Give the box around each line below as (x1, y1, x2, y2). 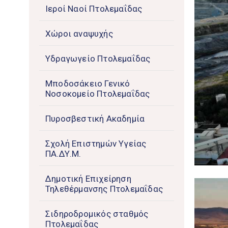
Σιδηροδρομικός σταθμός (45, 209, 149, 219)
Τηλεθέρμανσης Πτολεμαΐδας (45, 184, 163, 194)
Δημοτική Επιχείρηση (45, 174, 131, 184)
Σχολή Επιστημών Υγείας (45, 138, 147, 149)
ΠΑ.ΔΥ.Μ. (45, 149, 81, 159)
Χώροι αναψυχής (45, 28, 113, 39)
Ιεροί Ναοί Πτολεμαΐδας (45, 4, 142, 14)
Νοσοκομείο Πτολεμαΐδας (45, 89, 150, 99)
